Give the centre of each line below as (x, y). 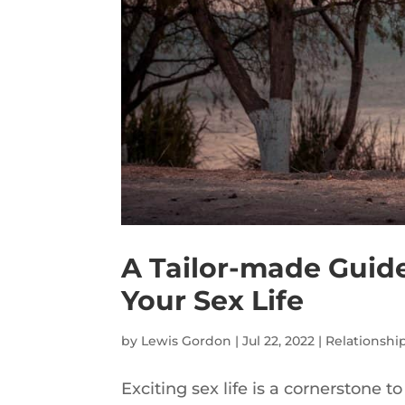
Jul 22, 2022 (279, 341)
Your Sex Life (213, 301)
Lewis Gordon (187, 341)
